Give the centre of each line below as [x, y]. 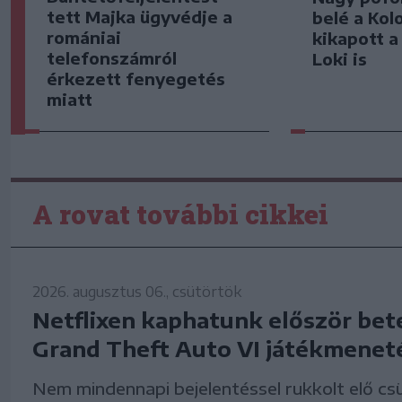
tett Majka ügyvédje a [140, 17]
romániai [84, 38]
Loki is [340, 58]
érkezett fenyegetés [136, 79]
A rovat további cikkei [180, 214]
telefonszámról [112, 58]
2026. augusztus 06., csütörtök [137, 291]
